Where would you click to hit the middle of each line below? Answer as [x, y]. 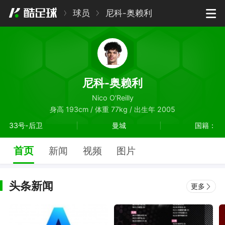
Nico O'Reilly [113, 98]
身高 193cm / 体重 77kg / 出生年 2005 [113, 109]
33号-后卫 [26, 126]
